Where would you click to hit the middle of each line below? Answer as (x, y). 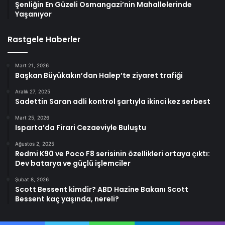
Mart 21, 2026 (32, 65)
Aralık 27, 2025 (33, 91)
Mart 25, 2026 (32, 117)
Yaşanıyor (33, 14)
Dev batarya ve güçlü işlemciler (73, 163)
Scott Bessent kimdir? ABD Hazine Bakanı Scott (102, 189)
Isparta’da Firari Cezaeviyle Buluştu (81, 127)
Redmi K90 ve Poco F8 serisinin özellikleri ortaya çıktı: (113, 153)
